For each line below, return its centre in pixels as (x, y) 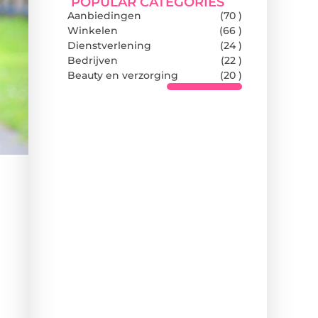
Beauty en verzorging (123, 76)
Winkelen (93, 31)
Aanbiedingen (104, 16)
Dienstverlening (109, 46)
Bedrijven (93, 61)
